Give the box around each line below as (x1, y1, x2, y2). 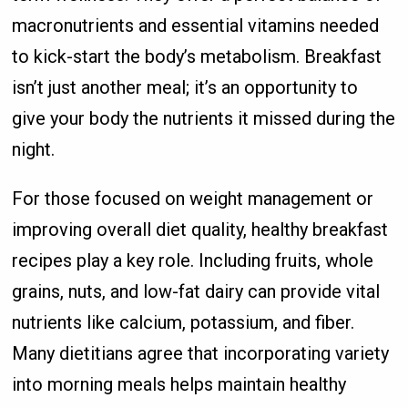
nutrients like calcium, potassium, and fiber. (12, 311, 355, 333)
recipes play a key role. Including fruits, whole (12, 249, 374, 271)
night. (12, 138, 56, 160)
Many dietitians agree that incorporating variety (12, 342, 390, 364)
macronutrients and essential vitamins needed (12, 14, 380, 36)
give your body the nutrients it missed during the (12, 107, 396, 129)
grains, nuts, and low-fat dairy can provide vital (12, 280, 381, 302)
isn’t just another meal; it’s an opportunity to (12, 76, 359, 98)
